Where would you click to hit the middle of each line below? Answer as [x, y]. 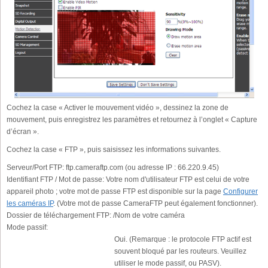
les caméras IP [30, 204]
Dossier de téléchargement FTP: [59, 216]
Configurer [240, 192]
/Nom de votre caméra [148, 216]
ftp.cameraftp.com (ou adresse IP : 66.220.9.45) [141, 168]
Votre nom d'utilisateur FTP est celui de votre [177, 180]
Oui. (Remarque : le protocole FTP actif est [183, 240]
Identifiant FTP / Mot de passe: [55, 180]
